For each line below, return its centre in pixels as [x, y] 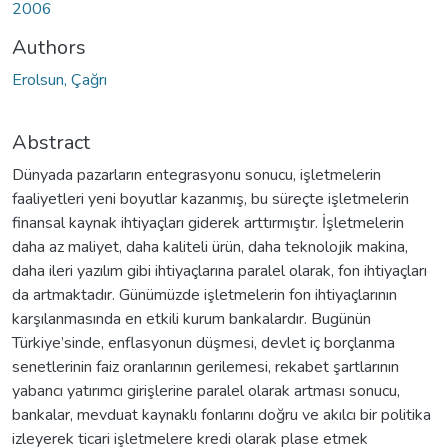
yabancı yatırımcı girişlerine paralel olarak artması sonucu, [206, 390]
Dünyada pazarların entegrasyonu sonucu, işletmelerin [196, 174]
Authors [49, 47]
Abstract [51, 142]
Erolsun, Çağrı [59, 79]
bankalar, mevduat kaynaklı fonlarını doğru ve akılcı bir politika [221, 414]
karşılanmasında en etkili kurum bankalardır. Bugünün [191, 318]
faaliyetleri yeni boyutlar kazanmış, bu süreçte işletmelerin [210, 198]
